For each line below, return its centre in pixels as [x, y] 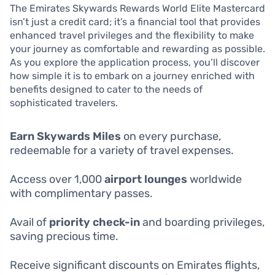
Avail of [29, 223]
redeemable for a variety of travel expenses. [122, 151]
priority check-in [95, 223]
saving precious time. [64, 237]
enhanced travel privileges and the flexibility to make [132, 36]
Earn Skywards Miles [65, 137]
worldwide [215, 180]
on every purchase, [171, 137]
